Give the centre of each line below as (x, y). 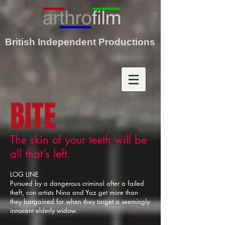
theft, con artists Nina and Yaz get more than (74, 192)
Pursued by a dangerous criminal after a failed (77, 183)
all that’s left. (40, 154)
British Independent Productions (80, 42)
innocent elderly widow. (44, 210)
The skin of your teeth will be (78, 140)
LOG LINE (24, 174)
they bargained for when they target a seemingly (80, 201)
